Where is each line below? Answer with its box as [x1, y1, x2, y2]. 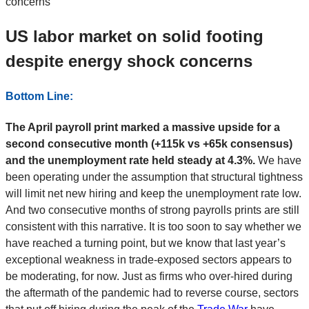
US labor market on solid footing [6, 26, 263, 46]
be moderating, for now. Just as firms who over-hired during [6, 270, 292, 283]
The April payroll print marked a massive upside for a [6, 121, 280, 134]
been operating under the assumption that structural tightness [6, 171, 303, 183]
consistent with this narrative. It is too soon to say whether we [6, 221, 301, 233]
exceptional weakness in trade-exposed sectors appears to [6, 254, 292, 266]
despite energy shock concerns [6, 51, 252, 70]
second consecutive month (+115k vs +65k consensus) [6, 138, 292, 150]
